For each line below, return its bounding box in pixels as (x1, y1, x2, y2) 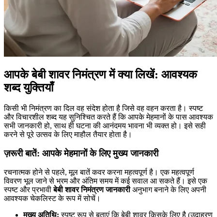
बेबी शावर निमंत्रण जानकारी (53, 185, 130, 194)
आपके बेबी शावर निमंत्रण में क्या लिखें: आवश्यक (4, 68, 197, 81)
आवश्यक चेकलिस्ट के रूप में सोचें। (4, 194, 101, 202)
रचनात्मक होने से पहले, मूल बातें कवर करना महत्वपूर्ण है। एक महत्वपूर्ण (4, 168, 194, 176)
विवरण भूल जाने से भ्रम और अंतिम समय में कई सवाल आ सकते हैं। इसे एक (4, 176, 207, 185)
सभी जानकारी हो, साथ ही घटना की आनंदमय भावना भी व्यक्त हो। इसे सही (4, 122, 206, 130)
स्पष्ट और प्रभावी (4, 185, 53, 194)
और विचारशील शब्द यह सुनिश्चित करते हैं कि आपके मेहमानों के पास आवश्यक (4, 113, 213, 122)
